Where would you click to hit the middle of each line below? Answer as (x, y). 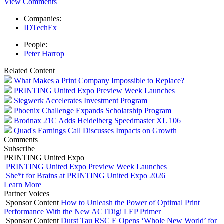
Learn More (23, 184)
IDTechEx (40, 27)
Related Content (29, 70)
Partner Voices (27, 193)
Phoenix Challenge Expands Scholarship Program (93, 110)
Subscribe (19, 148)
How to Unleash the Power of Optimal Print (130, 202)
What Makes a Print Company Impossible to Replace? (99, 80)
